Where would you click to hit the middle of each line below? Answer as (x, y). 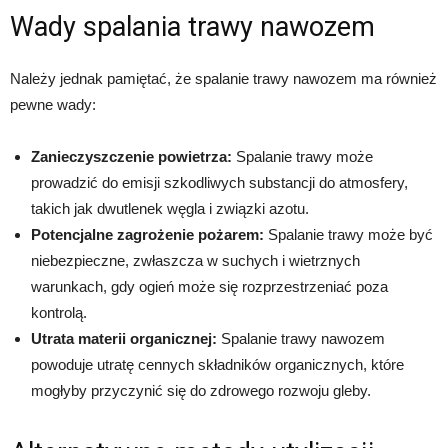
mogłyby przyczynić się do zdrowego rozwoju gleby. (201, 390)
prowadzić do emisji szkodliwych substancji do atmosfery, (219, 182)
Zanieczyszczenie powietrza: (131, 156)
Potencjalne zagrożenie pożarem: (147, 234)
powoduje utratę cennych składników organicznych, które (217, 364)
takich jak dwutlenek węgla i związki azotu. (170, 208)
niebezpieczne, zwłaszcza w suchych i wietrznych (195, 260)
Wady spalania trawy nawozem (192, 26)
